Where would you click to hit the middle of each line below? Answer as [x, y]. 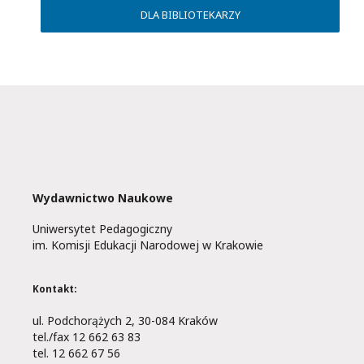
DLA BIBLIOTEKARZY [190, 15]
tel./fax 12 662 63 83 [87, 337]
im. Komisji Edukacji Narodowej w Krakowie [148, 245]
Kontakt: [54, 288]
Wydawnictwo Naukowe [103, 197]
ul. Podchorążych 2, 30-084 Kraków [125, 321]
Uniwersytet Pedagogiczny [102, 229]
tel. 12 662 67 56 [76, 353]
